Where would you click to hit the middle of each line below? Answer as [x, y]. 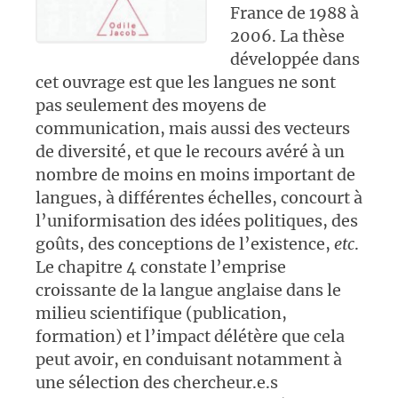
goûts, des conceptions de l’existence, [185, 243]
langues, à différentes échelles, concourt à [199, 197]
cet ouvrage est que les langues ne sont [186, 82]
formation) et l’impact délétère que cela [190, 336]
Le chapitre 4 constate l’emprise [161, 267]
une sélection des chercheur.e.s [157, 382]
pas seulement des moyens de [151, 105]
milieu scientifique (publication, [161, 313]
